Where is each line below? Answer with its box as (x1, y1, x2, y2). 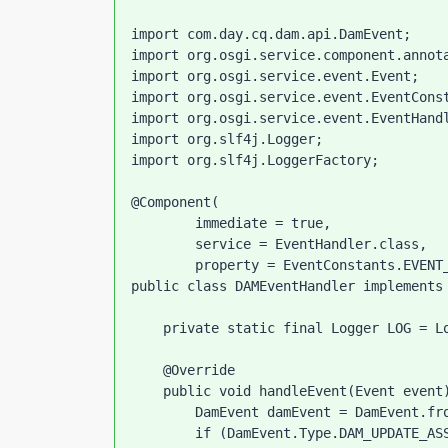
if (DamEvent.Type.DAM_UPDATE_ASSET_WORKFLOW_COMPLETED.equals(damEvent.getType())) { (131, 425, 195, 441)
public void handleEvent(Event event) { (131, 383, 163, 399)
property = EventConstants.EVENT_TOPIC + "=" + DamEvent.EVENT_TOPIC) (131, 257, 195, 273)
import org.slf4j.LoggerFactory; (131, 152, 379, 168)
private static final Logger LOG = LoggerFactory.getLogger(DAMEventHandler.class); (131, 320, 163, 336)
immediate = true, (131, 215, 195, 231)
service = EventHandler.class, (131, 236, 195, 252)
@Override (131, 362, 163, 378)
